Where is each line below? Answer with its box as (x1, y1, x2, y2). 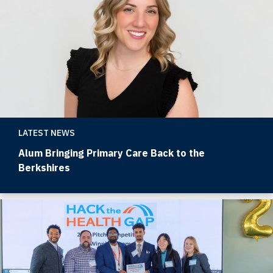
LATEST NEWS (18, 127, 75, 139)
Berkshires (18, 161, 70, 174)
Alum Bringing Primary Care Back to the (18, 147, 205, 160)
